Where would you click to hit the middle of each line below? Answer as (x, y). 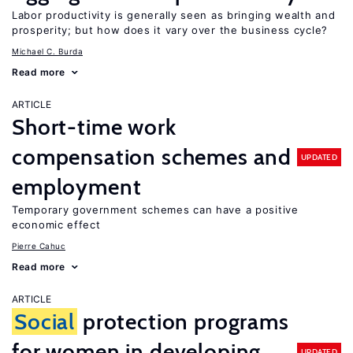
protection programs (183, 321)
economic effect (56, 225)
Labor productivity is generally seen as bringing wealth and (174, 15)
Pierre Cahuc (39, 246)
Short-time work (94, 127)
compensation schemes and (152, 157)
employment (77, 187)
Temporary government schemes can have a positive (155, 210)
